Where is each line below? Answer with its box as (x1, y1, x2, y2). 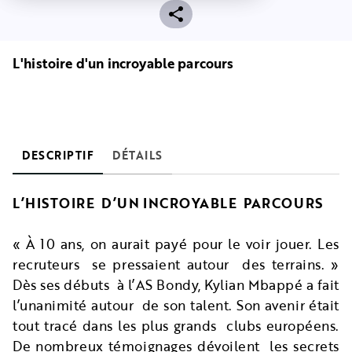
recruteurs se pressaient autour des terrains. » (13, 255, 339, 275)
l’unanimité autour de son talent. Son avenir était (13, 295, 339, 316)
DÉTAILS (112, 147, 163, 164)
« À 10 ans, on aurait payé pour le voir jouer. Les (13, 234, 339, 255)
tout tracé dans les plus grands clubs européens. (13, 316, 339, 336)
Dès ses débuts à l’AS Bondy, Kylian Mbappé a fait (13, 275, 339, 295)
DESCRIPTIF (22, 147, 93, 164)
